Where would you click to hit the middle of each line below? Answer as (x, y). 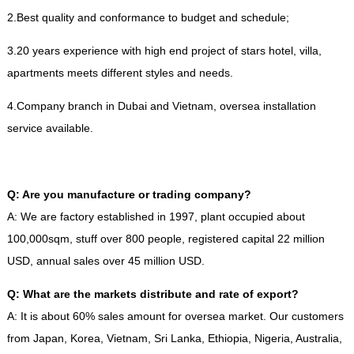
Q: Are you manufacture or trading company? (129, 194)
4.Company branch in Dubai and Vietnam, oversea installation (161, 106)
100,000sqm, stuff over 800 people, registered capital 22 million (166, 239)
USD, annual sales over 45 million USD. (105, 261)
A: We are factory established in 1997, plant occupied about (156, 217)
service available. (50, 128)
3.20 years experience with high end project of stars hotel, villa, (164, 51)
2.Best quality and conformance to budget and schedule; (148, 17)
